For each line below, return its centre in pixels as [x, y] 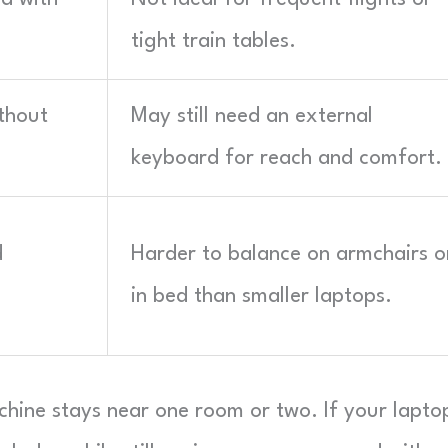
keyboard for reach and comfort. [286, 158]
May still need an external [252, 116]
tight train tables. [213, 41]
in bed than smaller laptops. [261, 296]
